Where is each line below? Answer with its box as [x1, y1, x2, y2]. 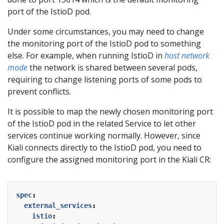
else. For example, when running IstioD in [7, 49, 164, 61]
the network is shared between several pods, [27, 61, 197, 73]
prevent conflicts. [7, 85, 71, 97]
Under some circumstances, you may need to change [7, 25, 204, 37]
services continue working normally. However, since [7, 129, 200, 141]
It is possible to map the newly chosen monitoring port [7, 105, 213, 117]
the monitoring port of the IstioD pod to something [7, 37, 201, 49]
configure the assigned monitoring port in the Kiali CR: [7, 153, 211, 165]
